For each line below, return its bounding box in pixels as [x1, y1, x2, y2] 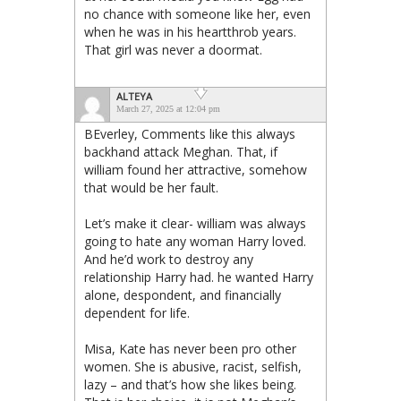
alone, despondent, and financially [84, 286, 281, 303]
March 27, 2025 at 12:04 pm [116, 103, 220, 114]
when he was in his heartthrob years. [84, 22, 296, 40]
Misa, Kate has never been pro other [84, 339, 296, 357]
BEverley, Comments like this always [84, 124, 295, 142]
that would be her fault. [84, 178, 218, 196]
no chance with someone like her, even [84, 4, 311, 22]
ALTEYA [116, 89, 152, 103]
